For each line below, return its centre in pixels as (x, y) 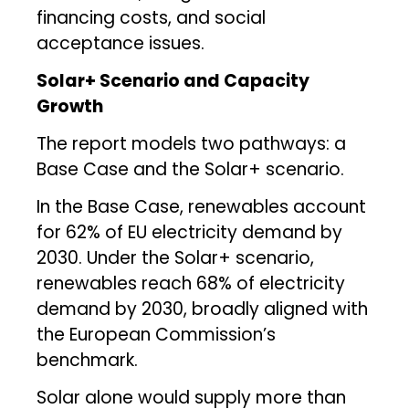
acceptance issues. (121, 43)
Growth (70, 106)
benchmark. (88, 360)
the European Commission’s (157, 334)
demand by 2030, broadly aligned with (203, 309)
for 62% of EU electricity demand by (190, 232)
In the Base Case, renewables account (202, 206)
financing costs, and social (152, 17)
